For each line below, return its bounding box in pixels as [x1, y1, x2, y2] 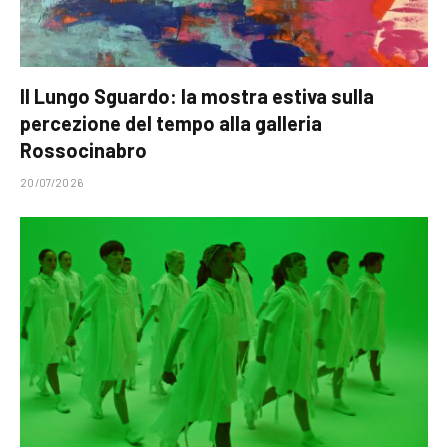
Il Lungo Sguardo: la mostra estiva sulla [20, 84, 374, 108]
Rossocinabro [20, 138, 147, 162]
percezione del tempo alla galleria [20, 111, 322, 135]
